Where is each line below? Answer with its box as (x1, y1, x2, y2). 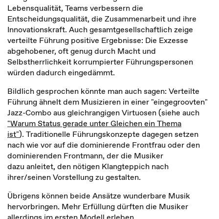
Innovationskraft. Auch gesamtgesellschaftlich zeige (7, 24, 193, 35)
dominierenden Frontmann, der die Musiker (7, 150, 163, 161)
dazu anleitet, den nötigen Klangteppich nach (7, 161, 169, 172)
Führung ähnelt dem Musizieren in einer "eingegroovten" (7, 96, 208, 107)
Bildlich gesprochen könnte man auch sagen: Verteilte (7, 86, 199, 96)
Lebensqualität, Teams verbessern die (7, 2, 143, 13)
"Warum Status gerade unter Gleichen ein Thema (7, 118, 181, 129)
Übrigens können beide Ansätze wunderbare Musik (7, 190, 190, 201)
